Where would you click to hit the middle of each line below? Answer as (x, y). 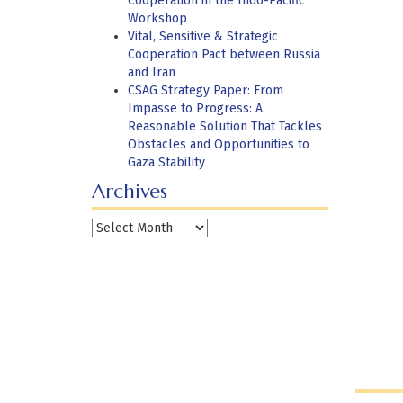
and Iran (152, 72)
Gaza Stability (166, 162)
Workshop (157, 18)
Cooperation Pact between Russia (224, 54)
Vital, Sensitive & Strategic (203, 36)
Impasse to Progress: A (195, 108)
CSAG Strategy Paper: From (206, 90)
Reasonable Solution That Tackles (225, 126)
